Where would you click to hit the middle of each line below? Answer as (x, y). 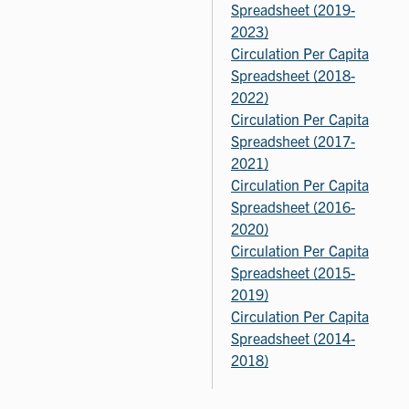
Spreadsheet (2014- (293, 338)
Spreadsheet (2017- (293, 141)
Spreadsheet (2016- (293, 207)
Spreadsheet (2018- (293, 75)
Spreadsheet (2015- (293, 273)
